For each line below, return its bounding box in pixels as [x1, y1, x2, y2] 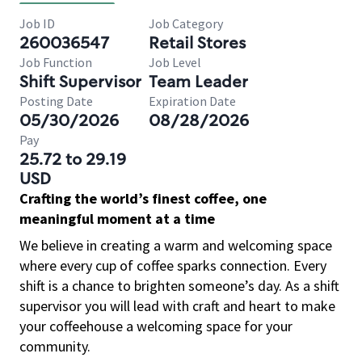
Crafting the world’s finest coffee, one [19, 189, 267, 208]
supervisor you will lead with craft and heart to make [19, 297, 335, 315]
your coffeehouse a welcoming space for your [19, 317, 293, 335]
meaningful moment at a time [19, 209, 215, 228]
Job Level [149, 54, 201, 70]
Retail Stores [149, 32, 246, 53]
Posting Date [19, 93, 93, 109]
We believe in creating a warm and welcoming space [19, 236, 332, 255]
